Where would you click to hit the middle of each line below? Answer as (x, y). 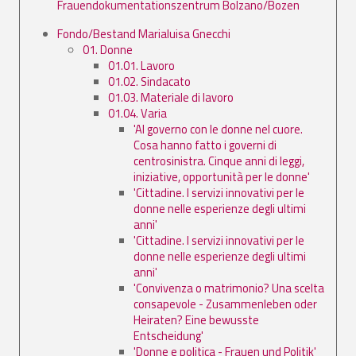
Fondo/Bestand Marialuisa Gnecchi (144, 33)
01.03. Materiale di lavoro (171, 97)
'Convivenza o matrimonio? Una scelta (229, 288)
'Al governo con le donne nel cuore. (218, 129)
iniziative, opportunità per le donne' (222, 176)
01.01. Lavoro (141, 65)
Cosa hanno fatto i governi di (205, 145)
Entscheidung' (168, 335)
